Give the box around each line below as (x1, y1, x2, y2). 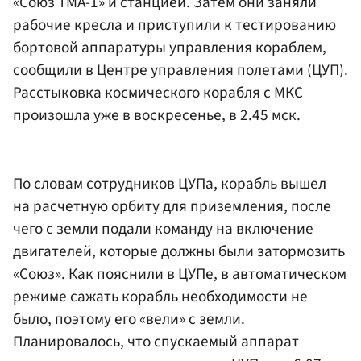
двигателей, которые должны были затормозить (13, 240, 345, 263)
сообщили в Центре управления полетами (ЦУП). (13, 58, 348, 81)
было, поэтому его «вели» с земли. (13, 308, 245, 331)
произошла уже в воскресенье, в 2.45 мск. (13, 103, 301, 127)
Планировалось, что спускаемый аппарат (13, 330, 299, 354)
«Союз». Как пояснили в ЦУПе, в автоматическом (13, 263, 346, 286)
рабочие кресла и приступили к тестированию (13, 13, 336, 36)
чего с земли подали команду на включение (13, 218, 313, 241)
